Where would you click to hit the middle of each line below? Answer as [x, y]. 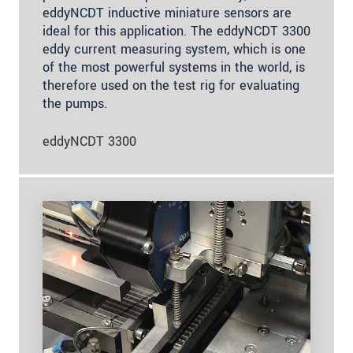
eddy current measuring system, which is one [174, 50]
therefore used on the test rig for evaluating [171, 86]
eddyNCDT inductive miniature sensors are [167, 13]
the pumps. [75, 104]
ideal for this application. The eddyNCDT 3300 [176, 32]
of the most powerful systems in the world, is [174, 68]
